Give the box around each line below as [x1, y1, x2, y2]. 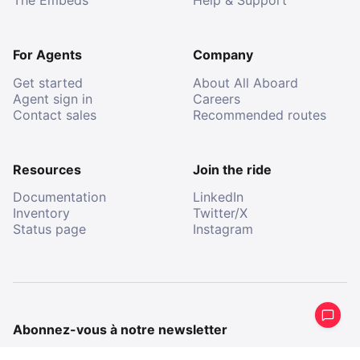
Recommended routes [193, 106, 326, 123]
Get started [13, 74, 83, 91]
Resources [13, 161, 81, 178]
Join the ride [193, 161, 272, 178]
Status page [13, 221, 86, 238]
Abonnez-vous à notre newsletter [13, 321, 227, 338]
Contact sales [13, 106, 96, 123]
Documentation [13, 189, 106, 206]
